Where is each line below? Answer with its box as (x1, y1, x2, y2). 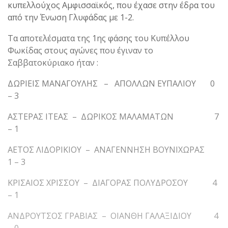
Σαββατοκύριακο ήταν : (8, 56, 98, 68)
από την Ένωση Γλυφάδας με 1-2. (8, 11, 134, 23)
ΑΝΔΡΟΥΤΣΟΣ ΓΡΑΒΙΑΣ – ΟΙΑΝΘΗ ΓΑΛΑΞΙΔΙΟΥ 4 (8, 210, 218, 221)
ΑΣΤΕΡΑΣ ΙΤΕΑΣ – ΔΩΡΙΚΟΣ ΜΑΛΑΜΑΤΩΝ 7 (8, 110, 219, 122)
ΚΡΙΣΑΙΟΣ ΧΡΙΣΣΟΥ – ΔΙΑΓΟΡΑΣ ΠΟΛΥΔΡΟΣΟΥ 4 (8, 177, 217, 188)
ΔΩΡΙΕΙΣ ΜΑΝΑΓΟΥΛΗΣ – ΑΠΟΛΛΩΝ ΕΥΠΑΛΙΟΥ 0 (8, 77, 215, 89)
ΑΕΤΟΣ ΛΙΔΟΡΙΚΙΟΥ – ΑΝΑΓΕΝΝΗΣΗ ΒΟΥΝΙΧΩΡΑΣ (8, 144, 215, 155)
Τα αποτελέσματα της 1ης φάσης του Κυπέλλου (8, 32, 189, 44)
